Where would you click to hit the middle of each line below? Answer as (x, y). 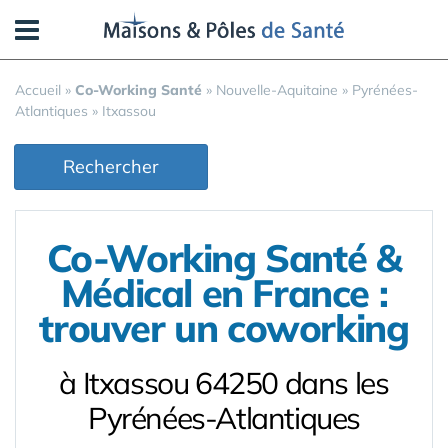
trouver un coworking (224, 328)
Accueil (38, 90)
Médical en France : (224, 293)
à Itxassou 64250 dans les (224, 383)
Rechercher (111, 166)
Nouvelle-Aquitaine (277, 90)
